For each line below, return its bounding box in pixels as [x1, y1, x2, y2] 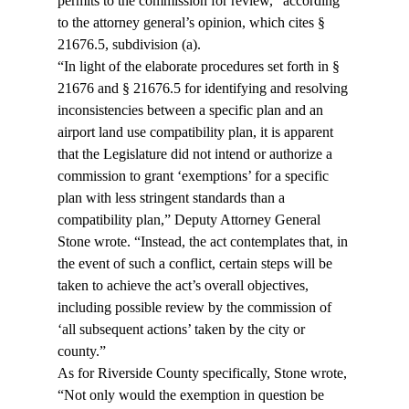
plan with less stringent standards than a [57, 190, 288, 206]
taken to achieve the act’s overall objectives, [57, 278, 312, 294]
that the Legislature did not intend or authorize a [57, 146, 336, 163]
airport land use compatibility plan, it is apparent [57, 124, 337, 141]
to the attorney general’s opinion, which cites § [57, 15, 329, 31]
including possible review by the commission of [57, 299, 335, 316]
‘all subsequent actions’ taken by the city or [57, 321, 309, 338]
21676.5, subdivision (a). [57, 37, 201, 53]
